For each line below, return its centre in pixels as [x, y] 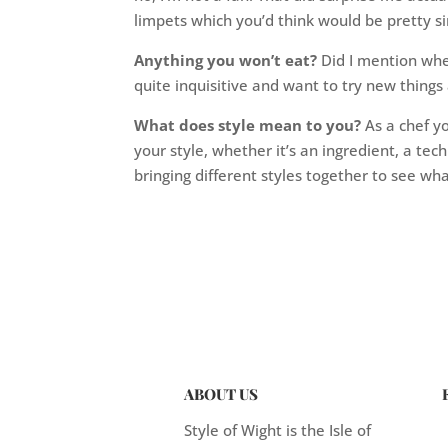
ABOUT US [221, 394]
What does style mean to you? [248, 125]
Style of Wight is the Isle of [278, 430]
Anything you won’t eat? [226, 60]
